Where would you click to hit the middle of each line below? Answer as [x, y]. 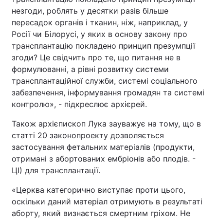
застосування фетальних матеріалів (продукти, [103, 147]
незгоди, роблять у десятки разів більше [90, 11]
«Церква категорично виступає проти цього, [99, 190]
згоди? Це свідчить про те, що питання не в [96, 57]
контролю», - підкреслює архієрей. [79, 104]
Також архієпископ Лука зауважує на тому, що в [106, 124]
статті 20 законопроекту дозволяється [88, 135]
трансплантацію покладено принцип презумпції [103, 46]
